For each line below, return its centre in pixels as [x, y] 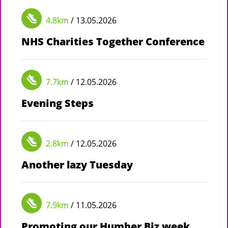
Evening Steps [58, 103]
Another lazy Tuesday [77, 164]
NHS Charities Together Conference [113, 41]
